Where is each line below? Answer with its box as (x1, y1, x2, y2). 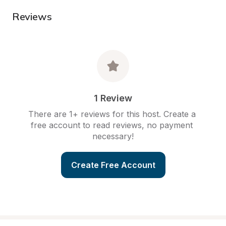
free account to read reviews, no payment (31, 120, 193, 130)
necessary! (92, 131, 134, 141)
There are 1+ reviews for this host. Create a (28, 109, 196, 119)
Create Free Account (71, 160, 155, 170)
